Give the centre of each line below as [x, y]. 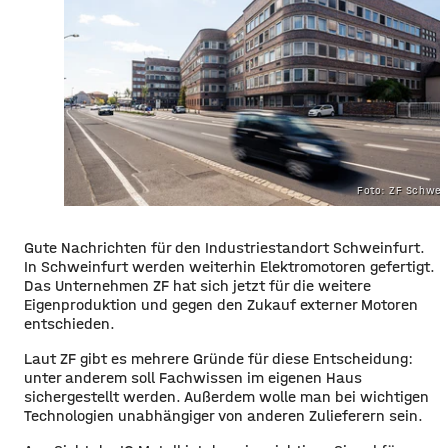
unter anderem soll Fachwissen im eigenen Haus [193, 377]
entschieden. [71, 323]
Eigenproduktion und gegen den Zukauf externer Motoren [221, 304]
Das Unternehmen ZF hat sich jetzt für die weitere [197, 285]
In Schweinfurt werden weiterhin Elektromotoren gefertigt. [229, 266]
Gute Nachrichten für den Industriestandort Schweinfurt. [224, 247]
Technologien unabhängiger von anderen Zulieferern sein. [225, 415]
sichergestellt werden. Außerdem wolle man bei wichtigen [226, 396]
